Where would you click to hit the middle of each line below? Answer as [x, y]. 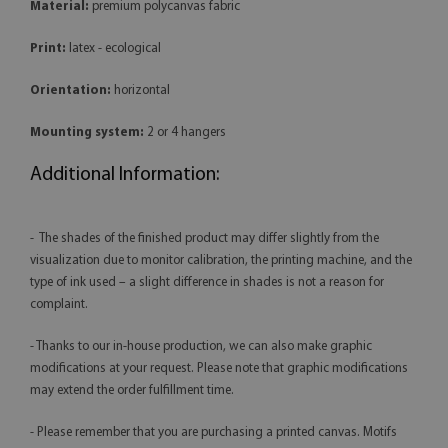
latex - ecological [113, 49]
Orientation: [70, 91]
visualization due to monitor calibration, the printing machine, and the [221, 261]
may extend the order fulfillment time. [132, 391]
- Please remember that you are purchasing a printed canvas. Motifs [213, 433]
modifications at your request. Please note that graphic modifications [219, 369]
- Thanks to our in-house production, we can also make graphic [201, 347]
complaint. [59, 305]
